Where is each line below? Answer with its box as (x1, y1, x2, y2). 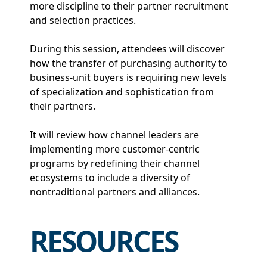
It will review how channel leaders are (30, 128, 199, 141)
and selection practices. (30, 13, 136, 27)
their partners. (30, 99, 95, 113)
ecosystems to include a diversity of (30, 170, 190, 184)
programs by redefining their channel (30, 156, 200, 170)
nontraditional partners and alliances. (30, 185, 200, 198)
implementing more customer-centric (30, 142, 200, 156)
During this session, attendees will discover (30, 42, 225, 55)
